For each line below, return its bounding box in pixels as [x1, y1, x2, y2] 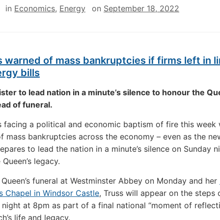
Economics [14, 3, 55, 13]
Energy [59, 3, 85, 13]
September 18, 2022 [104, 3, 179, 13]
